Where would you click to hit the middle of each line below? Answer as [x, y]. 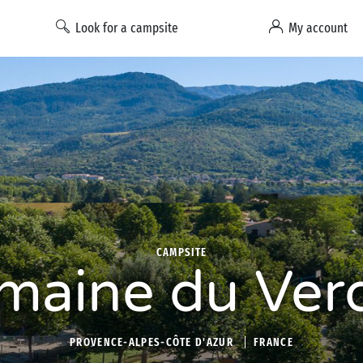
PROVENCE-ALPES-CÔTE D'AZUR [152, 342]
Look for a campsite [127, 28]
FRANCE [273, 342]
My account [318, 28]
